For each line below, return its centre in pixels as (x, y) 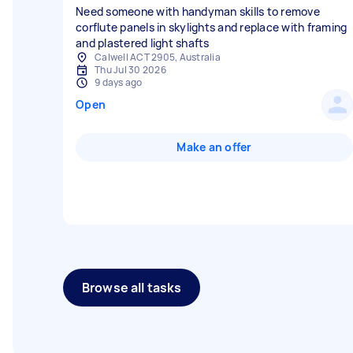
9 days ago (119, 82)
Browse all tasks (132, 288)
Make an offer (214, 147)
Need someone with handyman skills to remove (198, 11)
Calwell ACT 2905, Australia (158, 57)
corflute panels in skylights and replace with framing (212, 27)
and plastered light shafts (143, 43)
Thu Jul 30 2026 (130, 70)
